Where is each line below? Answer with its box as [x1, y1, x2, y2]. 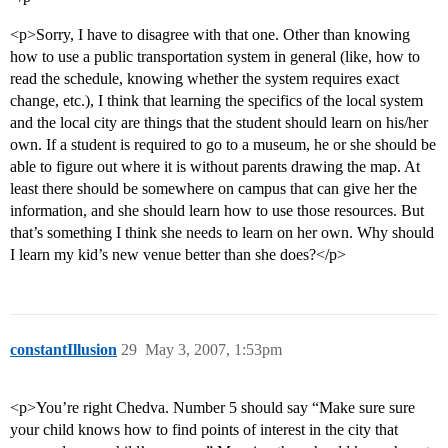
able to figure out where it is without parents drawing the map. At [10, 158, 420, 176]
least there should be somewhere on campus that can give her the [10, 180, 417, 198]
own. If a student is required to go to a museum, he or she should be [10, 136, 436, 154]
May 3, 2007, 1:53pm [145, 341, 282, 359]
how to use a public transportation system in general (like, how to [10, 48, 420, 66]
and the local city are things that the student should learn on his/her [10, 114, 428, 132]
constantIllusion [10, 341, 117, 359]
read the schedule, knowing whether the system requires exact [10, 70, 399, 88]
